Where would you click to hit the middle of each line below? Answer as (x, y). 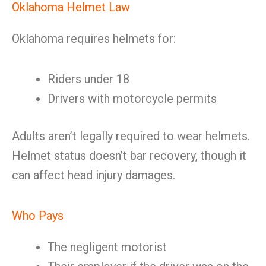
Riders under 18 (88, 79)
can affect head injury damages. (94, 175)
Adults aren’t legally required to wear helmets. (131, 136)
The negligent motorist (107, 247)
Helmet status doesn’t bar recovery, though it (129, 156)
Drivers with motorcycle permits (132, 99)
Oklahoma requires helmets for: (94, 39)
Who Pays (38, 216)
